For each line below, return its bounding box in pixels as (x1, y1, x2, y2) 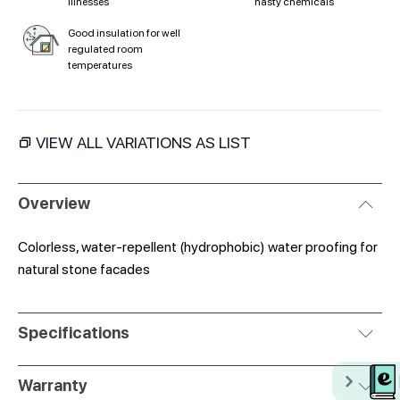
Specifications (18, 322, 129, 342)
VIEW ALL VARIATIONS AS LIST (36, 132, 251, 152)
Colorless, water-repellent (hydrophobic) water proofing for (18, 237, 378, 255)
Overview (18, 193, 90, 212)
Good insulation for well (68, 26, 180, 39)
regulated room (68, 42, 143, 55)
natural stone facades (18, 260, 150, 278)
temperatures (68, 58, 132, 71)
